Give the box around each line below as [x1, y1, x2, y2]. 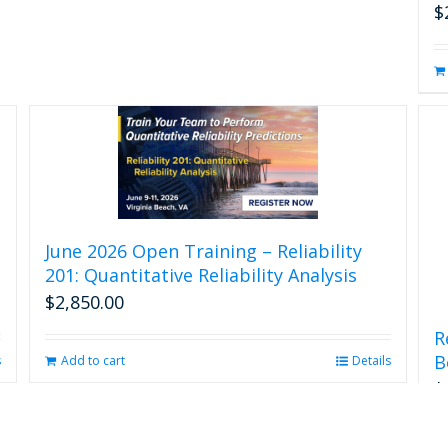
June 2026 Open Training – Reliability [44, 238, 362, 263]
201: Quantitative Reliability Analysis [44, 262, 357, 287]
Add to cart [60, 351, 125, 369]
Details [351, 351, 391, 369]
